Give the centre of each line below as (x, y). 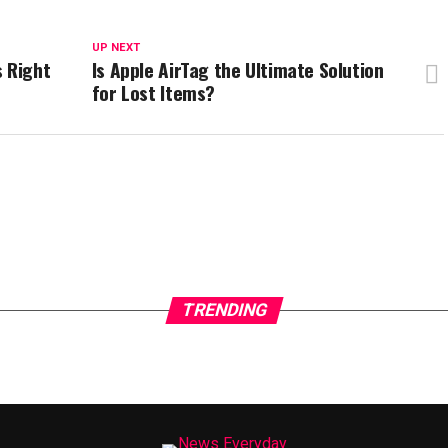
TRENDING (224, 310)
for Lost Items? (153, 92)
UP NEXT (115, 47)
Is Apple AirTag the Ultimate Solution (237, 69)
